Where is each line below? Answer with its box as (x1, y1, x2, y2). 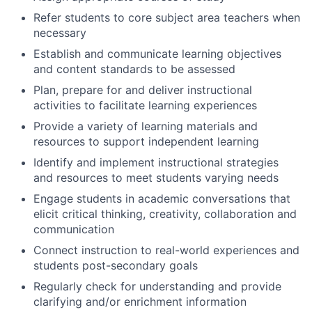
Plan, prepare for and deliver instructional (33, 82, 252, 97)
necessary (33, 25, 86, 40)
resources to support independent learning (33, 134, 259, 148)
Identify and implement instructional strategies (33, 155, 279, 169)
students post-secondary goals (33, 258, 198, 272)
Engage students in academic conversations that (33, 191, 290, 205)
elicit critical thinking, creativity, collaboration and (33, 206, 297, 221)
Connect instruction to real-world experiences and (33, 242, 299, 257)
